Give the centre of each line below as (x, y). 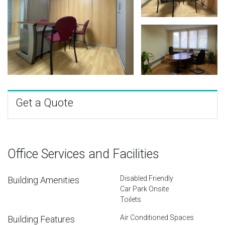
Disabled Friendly (147, 178)
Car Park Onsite (144, 189)
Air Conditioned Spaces (157, 217)
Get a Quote (44, 102)
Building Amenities (43, 180)
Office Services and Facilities (83, 154)
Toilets (131, 199)
